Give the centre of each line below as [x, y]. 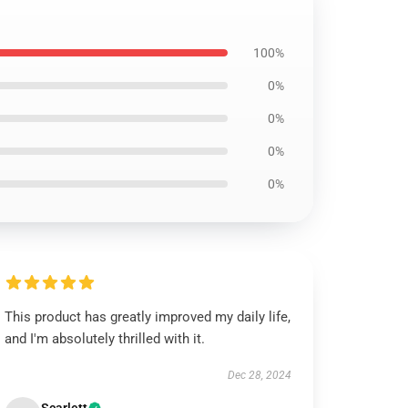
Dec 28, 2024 [259, 375]
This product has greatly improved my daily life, [148, 317]
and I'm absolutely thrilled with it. [105, 339]
